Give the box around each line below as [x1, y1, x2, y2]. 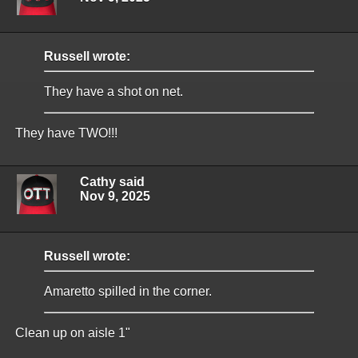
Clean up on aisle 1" [12, 325, 130, 340]
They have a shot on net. [44, 85, 186, 99]
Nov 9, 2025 [80, 189, 150, 204]
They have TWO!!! [12, 126, 117, 141]
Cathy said [80, 175, 145, 189]
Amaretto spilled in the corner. [44, 284, 215, 298]
